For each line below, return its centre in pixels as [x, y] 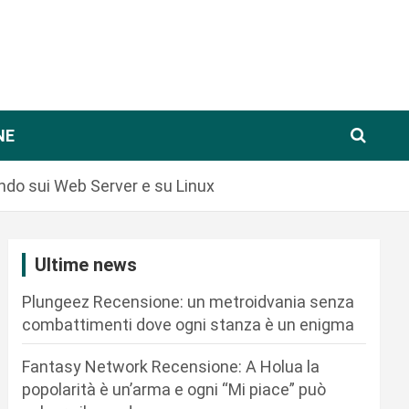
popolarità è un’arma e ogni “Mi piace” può [174, 389]
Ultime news [86, 265]
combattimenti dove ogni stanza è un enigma [189, 325]
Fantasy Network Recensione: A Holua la [171, 367]
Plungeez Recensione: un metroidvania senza [189, 302]
